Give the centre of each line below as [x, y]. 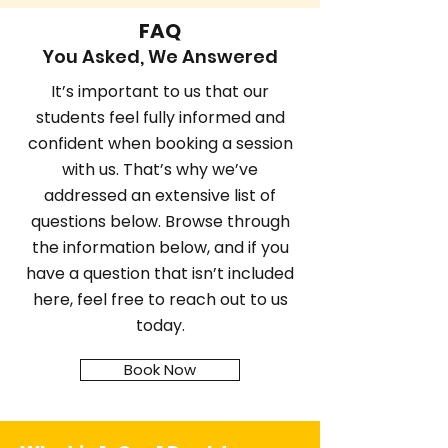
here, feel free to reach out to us [160, 299]
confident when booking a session [160, 143]
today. [160, 325]
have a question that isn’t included [160, 273]
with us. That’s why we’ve [160, 169]
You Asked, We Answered [160, 56]
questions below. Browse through [160, 221]
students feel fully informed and [160, 117]
